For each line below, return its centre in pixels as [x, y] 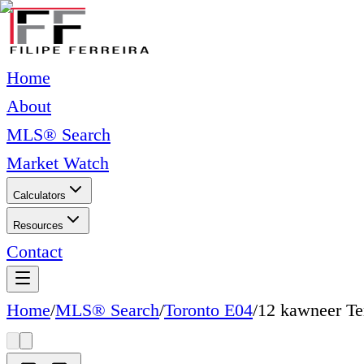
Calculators [39, 195]
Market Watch [58, 163]
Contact [35, 251]
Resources [38, 225]
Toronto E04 [208, 310]
